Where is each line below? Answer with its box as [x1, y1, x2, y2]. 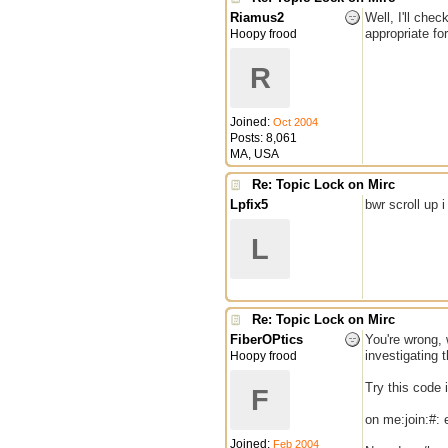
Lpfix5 [230, 197, 268, 212]
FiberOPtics [230, 332, 303, 347]
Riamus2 [230, 10, 284, 25]
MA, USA [230, 147, 279, 161]
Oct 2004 [273, 116, 318, 128]
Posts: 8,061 [230, 131, 297, 145]
